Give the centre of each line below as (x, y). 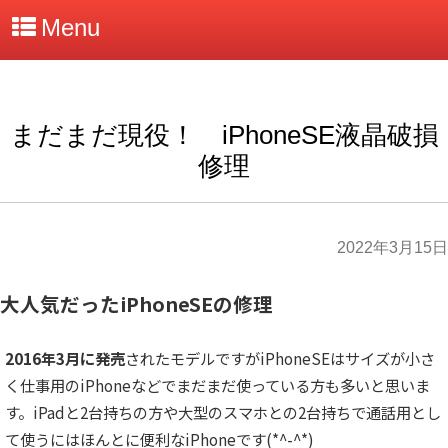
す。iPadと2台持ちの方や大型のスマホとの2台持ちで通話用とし (223, 412)
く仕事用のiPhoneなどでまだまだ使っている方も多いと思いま (217, 385)
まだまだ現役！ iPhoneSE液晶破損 (224, 135)
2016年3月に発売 (65, 358)
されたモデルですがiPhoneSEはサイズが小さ (280, 358)
